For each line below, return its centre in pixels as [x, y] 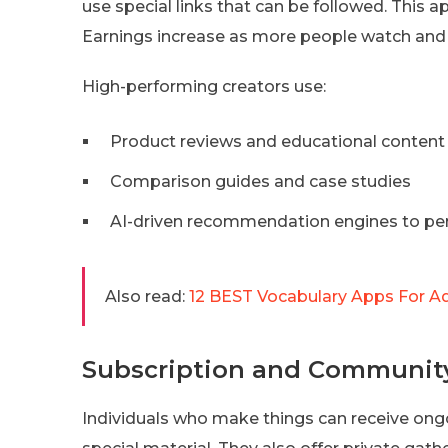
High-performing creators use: [204, 86]
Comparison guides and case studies [260, 181]
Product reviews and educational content [277, 141]
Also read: [145, 296]
